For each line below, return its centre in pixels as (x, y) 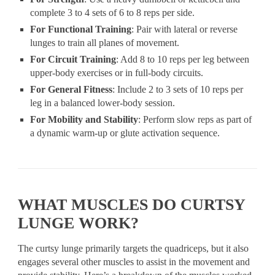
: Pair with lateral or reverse (185, 29)
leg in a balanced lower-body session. (103, 103)
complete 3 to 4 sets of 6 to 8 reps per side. (113, 13)
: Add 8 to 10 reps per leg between (183, 59)
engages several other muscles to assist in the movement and (134, 262)
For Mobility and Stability (84, 119)
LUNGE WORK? (79, 223)
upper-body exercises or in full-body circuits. (117, 73)
